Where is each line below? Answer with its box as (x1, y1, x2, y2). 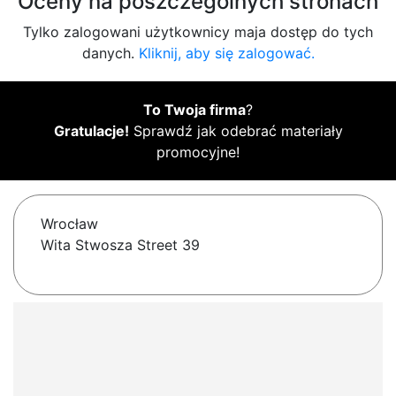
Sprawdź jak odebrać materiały (128, 122, 343, 141)
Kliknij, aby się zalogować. (138, 44, 315, 63)
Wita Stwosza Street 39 (41, 236, 200, 255)
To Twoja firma (143, 101, 246, 119)
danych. (81, 44, 139, 63)
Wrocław (41, 215, 98, 233)
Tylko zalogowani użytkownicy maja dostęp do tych (23, 23, 373, 42)
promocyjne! (156, 143, 240, 162)
